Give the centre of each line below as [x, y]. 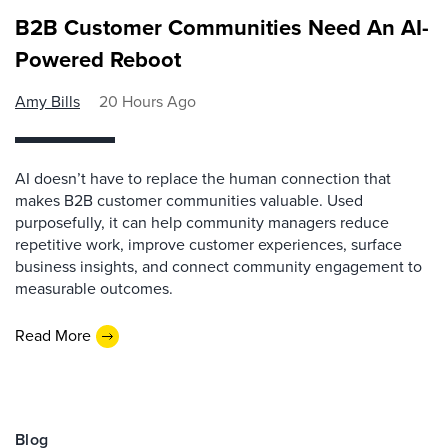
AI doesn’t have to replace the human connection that [203, 178]
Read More [53, 336]
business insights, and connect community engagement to [218, 266]
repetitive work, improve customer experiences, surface [208, 244]
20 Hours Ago [147, 101]
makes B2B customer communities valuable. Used [189, 200]
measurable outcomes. [94, 288]
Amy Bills [47, 101]
